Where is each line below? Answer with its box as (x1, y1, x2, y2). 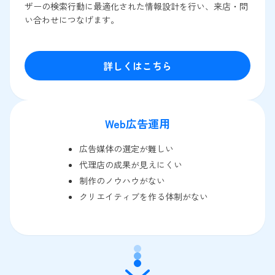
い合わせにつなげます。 (25, 13, 119, 26)
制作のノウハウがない (79, 174, 165, 187)
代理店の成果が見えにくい (79, 158, 182, 171)
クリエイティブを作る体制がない (79, 190, 208, 203)
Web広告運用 (105, 115, 170, 131)
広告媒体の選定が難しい (79, 142, 174, 155)
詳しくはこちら (103, 58, 172, 73)
